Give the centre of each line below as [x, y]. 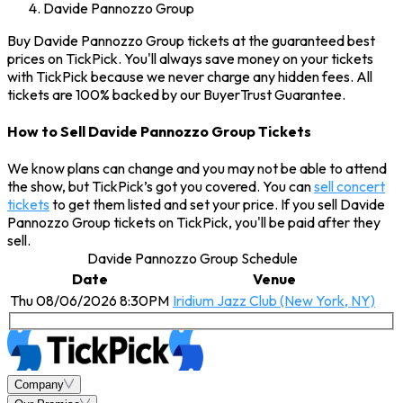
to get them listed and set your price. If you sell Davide [217, 205]
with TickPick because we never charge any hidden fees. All [190, 76]
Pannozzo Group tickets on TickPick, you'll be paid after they [194, 223]
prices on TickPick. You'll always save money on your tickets [190, 58]
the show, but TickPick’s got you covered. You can [161, 187]
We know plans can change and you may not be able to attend [197, 169]
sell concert [349, 187]
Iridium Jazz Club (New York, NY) [274, 301]
